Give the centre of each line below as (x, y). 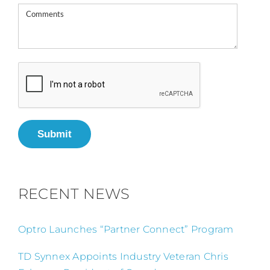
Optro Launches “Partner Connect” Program (126, 229)
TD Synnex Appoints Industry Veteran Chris (123, 256)
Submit (54, 133)
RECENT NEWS (74, 193)
